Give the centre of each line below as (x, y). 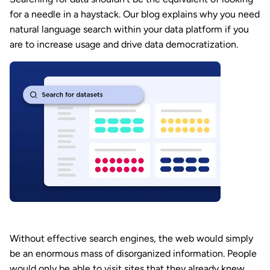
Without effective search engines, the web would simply (131, 239)
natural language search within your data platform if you (129, 29)
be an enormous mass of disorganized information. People (133, 254)
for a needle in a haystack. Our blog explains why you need (135, 14)
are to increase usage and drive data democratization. (124, 44)
